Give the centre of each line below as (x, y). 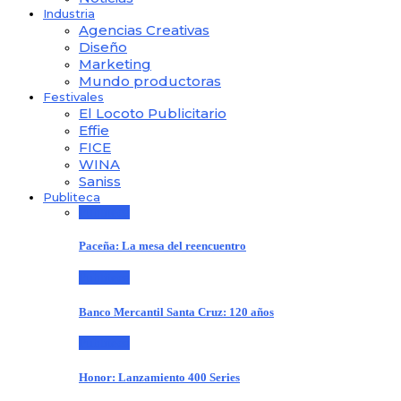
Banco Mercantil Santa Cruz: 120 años (176, 311)
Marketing (115, 64)
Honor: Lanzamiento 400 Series (159, 377)
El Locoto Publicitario (153, 113)
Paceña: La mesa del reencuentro (162, 246)
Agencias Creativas (144, 30)
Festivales (73, 96)
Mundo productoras (150, 81)
